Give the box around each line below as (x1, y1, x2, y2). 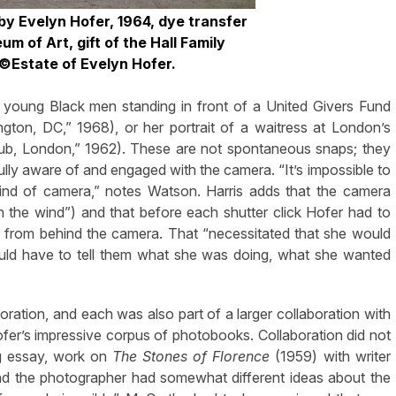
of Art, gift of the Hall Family (27, 33, 226, 51)
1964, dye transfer (117, 11, 247, 30)
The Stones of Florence (112, 346, 270, 365)
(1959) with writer (270, 346, 391, 365)
